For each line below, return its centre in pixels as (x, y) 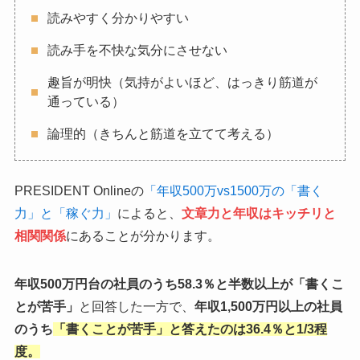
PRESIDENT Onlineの (79, 191)
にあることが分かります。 (143, 236)
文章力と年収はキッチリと (258, 214)
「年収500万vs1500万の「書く (233, 191)
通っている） (86, 102)
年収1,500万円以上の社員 (268, 307)
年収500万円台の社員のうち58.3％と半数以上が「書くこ (179, 284)
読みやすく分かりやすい (118, 18)
